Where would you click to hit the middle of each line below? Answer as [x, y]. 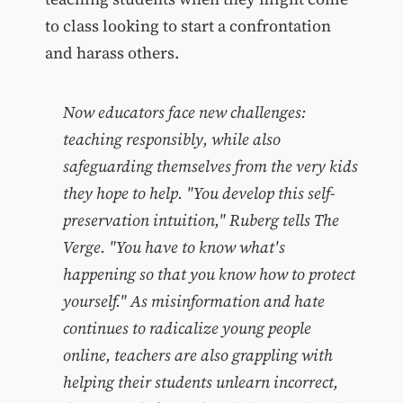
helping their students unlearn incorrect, [200, 382]
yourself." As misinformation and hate [193, 301]
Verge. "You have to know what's [174, 247]
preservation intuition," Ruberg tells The [201, 220]
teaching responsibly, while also [171, 139]
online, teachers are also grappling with [197, 355]
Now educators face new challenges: [184, 112]
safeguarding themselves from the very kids [210, 166]
